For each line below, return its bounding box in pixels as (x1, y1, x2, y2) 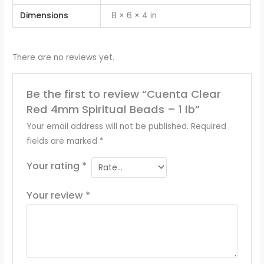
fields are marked (26, 135, 100, 147)
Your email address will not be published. (26, 120, 189, 132)
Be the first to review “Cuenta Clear (26, 86, 221, 101)
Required (190, 120, 226, 132)
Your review (26, 189, 85, 203)
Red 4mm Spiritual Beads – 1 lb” (26, 101, 200, 117)
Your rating (26, 159, 82, 173)
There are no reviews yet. (12, 52, 115, 64)
